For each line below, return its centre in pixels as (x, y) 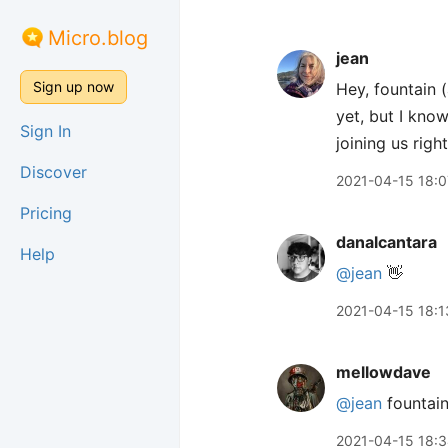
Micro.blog (98, 38)
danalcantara (386, 242)
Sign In (45, 131)
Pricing (46, 213)
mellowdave (383, 372)
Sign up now (73, 86)
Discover (53, 172)
